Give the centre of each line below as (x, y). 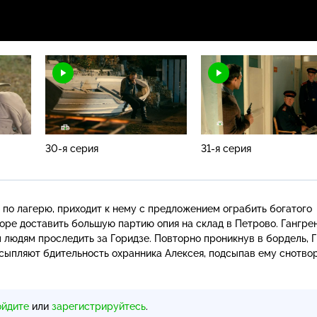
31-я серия (226, 148)
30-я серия (72, 148)
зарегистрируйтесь (99, 306)
